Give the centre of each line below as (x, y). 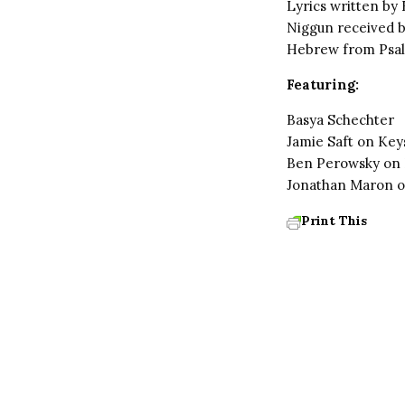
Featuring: (323, 85)
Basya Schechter (340, 120)
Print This (334, 221)
